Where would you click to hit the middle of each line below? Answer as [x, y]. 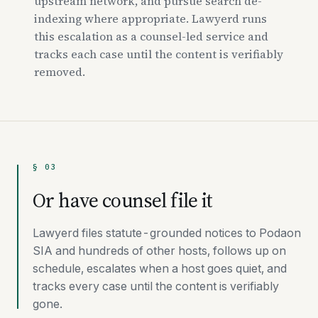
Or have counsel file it [123, 200]
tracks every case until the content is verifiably [156, 286]
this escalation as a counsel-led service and [151, 36]
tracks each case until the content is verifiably [159, 54]
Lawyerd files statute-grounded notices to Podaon [167, 233]
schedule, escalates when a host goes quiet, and [160, 268]
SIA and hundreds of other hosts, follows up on [159, 251]
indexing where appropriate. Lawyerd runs [150, 18]
